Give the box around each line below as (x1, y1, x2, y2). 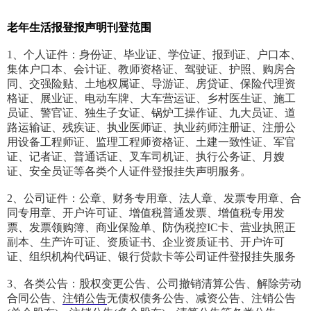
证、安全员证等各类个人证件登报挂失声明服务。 (7, 165, 274, 178)
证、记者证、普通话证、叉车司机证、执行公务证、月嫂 (7, 151, 285, 163)
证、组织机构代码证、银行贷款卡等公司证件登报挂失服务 (7, 251, 296, 263)
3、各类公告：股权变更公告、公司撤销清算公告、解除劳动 (7, 278, 301, 290)
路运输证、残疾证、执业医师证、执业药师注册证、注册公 (7, 121, 296, 134)
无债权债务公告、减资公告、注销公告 (107, 292, 296, 305)
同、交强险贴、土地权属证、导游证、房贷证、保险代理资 (7, 78, 296, 90)
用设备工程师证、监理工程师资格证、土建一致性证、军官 (7, 136, 296, 149)
